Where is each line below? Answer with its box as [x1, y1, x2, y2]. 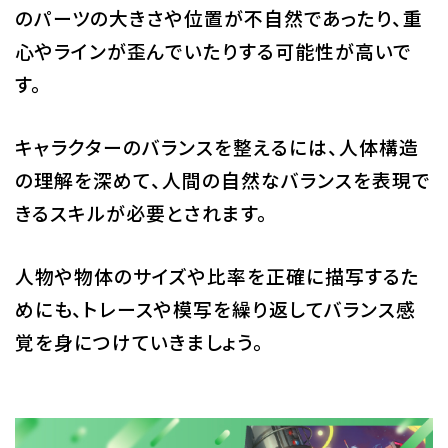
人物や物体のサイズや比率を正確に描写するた [14, 261, 420, 289]
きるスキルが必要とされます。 [14, 198, 268, 226]
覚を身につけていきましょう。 [14, 327, 264, 355]
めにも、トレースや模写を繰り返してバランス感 [14, 294, 416, 322]
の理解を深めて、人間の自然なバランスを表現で [14, 165, 431, 193]
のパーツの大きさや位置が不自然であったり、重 [14, 3, 423, 31]
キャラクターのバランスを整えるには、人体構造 [14, 132, 419, 160]
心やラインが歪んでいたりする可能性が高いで [14, 36, 412, 64]
